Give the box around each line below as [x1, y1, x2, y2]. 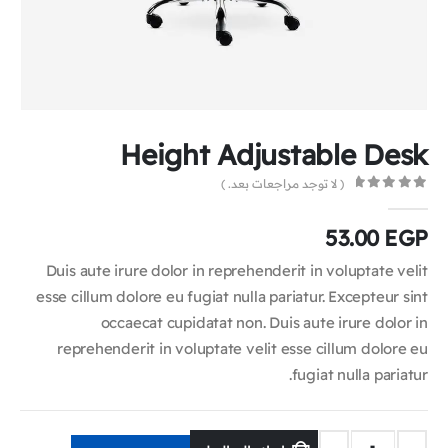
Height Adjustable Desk [120, 137, 428, 172]
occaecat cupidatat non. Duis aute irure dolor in [100, 312, 428, 332]
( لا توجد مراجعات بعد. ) [221, 176, 345, 191]
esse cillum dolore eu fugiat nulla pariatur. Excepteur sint [36, 286, 428, 306]
